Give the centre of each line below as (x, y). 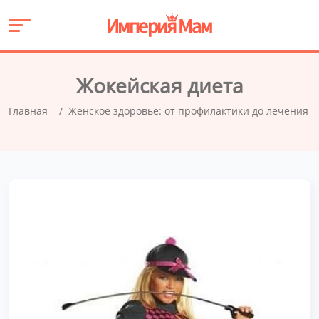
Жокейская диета (159, 85)
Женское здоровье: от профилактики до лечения (188, 111)
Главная (28, 111)
